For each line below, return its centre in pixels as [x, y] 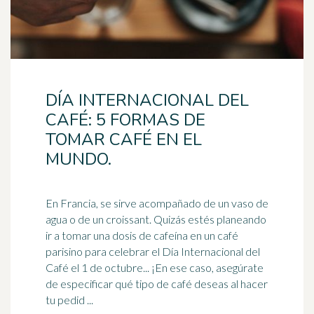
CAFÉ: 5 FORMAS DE [125, 120]
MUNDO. [78, 159]
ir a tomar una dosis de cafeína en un [131, 235]
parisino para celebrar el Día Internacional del [153, 251]
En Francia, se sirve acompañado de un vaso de [157, 203]
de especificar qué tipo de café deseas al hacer [157, 284]
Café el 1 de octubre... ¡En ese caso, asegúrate [155, 267]
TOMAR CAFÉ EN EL [124, 139]
